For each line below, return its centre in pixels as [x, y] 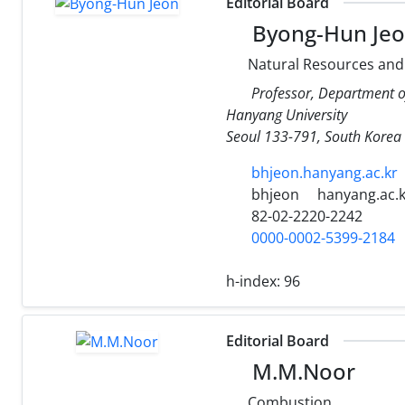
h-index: [255, 281]
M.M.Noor [301, 371]
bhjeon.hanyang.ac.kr [325, 172]
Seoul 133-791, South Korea [314, 136]
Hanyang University [287, 114]
